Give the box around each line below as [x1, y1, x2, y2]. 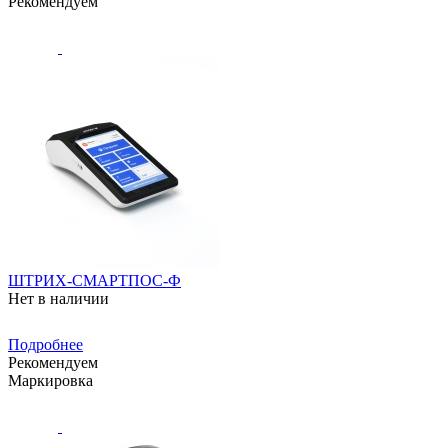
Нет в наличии [8, 289, 109, 307]
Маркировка [8, 371, 93, 389]
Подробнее [8, 335, 83, 353]
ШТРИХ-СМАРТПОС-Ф [8, 271, 181, 289]
